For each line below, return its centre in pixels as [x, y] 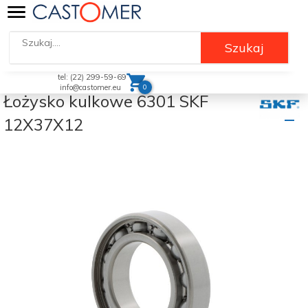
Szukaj [244, 48]
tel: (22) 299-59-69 [92, 77]
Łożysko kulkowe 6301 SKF [106, 101]
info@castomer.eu [90, 87]
